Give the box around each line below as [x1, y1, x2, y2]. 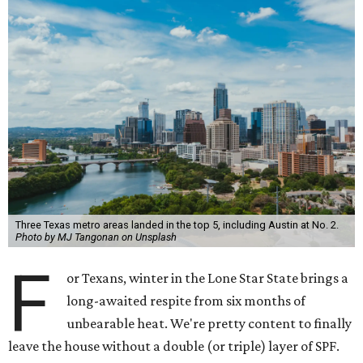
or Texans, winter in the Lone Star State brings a [66, 270, 349, 286]
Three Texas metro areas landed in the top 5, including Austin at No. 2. [15, 219, 339, 231]
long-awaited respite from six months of [66, 293, 306, 309]
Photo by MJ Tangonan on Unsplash [15, 231, 177, 243]
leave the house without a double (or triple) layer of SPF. [8, 338, 340, 354]
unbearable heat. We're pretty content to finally [66, 315, 352, 331]
